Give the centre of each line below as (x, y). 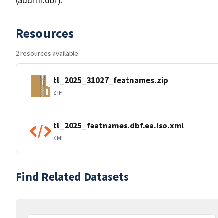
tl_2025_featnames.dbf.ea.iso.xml (118, 125)
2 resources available (47, 53)
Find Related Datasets (72, 176)
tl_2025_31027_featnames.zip (111, 80)
